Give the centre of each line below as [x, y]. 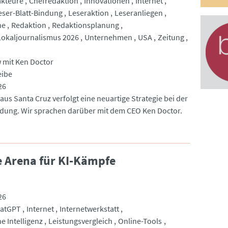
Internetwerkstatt [89, 208]
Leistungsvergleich [80, 221]
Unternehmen [108, 37]
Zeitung [171, 37]
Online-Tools [140, 221]
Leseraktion [88, 12]
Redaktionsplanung [85, 25]
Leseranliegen [138, 12]
